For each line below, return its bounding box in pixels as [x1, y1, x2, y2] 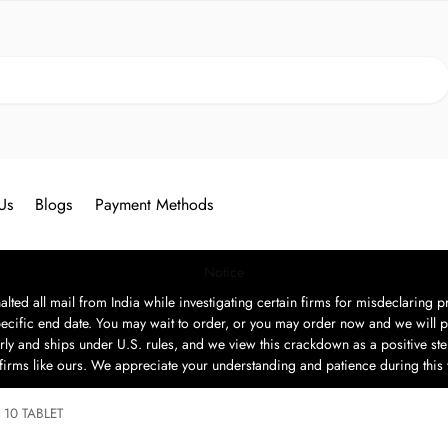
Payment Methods [94, 193, 213, 216]
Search [405, 56, 444, 76]
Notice [204, 262, 244, 282]
